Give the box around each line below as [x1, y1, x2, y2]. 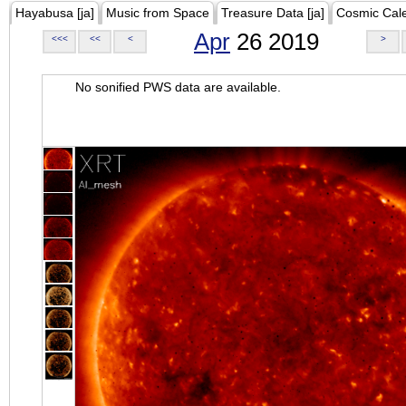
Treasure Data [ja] [221, 5, 324, 20]
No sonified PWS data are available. [75, 80, 281, 94]
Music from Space [106, 5, 209, 20]
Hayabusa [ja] [15, 5, 94, 20]
